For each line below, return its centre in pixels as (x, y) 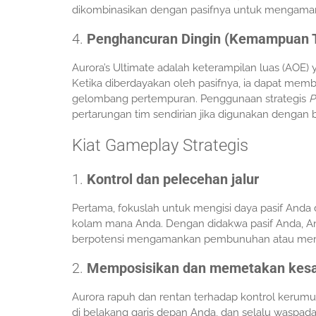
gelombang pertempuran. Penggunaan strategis (190, 99)
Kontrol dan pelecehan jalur (173, 180)
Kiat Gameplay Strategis (160, 146)
